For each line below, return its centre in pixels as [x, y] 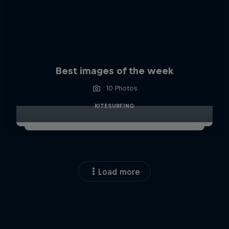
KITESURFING [114, 106]
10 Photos [122, 88]
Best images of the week [114, 71]
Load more [119, 172]
